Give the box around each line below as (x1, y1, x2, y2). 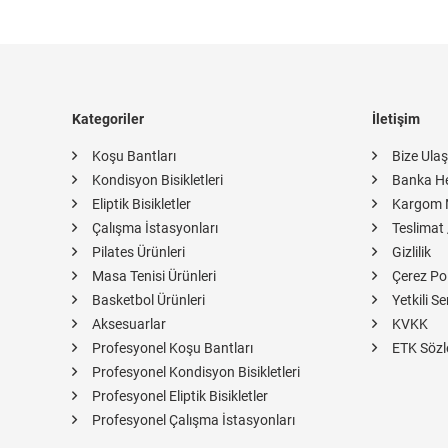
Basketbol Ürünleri (92, 291, 205, 308)
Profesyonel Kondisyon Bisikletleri (92, 363, 300, 380)
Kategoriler (72, 110, 144, 127)
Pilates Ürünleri (92, 243, 185, 260)
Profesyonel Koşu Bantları (92, 339, 253, 356)
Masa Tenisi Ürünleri (92, 267, 216, 284)
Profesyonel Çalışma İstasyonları (92, 411, 295, 428)
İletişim (372, 110, 420, 127)
